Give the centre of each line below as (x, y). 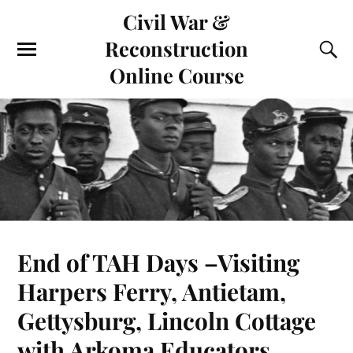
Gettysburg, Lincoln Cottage (167, 320)
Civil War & (176, 21)
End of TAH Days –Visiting (159, 262)
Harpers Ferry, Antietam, (152, 291)
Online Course (176, 75)
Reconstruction (176, 48)
